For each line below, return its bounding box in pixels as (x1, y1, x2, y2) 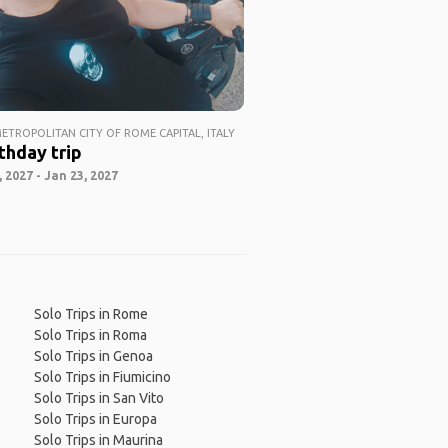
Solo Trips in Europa (33, 411, 157, 428)
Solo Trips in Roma (33, 327, 147, 344)
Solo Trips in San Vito (33, 390, 164, 407)
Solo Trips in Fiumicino (33, 369, 171, 386)
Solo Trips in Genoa (33, 348, 153, 365)
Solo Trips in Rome (33, 306, 148, 323)
